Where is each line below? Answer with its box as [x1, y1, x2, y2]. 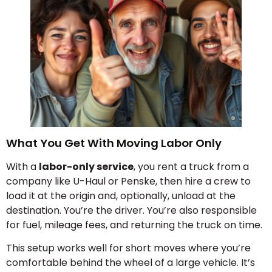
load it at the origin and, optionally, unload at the [6, 188, 236, 203]
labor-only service [39, 159, 134, 174]
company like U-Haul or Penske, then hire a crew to [6, 174, 251, 188]
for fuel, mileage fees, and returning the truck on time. [6, 217, 262, 232]
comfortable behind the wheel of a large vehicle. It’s [6, 256, 255, 270]
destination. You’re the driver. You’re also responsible [6, 203, 257, 217]
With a [6, 159, 39, 174]
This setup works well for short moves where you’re [6, 241, 251, 256]
